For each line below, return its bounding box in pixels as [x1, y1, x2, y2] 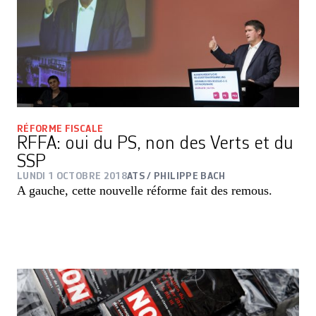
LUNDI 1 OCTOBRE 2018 [17, 171, 127, 181]
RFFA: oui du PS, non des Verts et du [17, 134, 293, 153]
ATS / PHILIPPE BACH [127, 171, 226, 181]
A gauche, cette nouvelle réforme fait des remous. [17, 183, 272, 197]
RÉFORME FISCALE [17, 123, 104, 134]
